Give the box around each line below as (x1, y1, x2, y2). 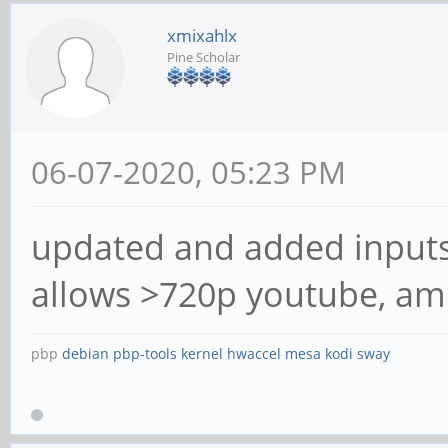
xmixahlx (167, 23, 237, 47)
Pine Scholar (167, 47, 240, 66)
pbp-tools (113, 343, 177, 363)
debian (62, 343, 109, 363)
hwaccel (227, 343, 281, 363)
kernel (181, 343, 223, 363)
